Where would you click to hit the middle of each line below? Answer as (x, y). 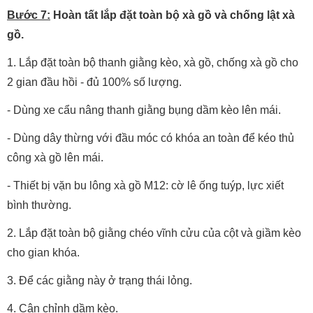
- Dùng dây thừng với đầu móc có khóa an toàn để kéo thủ (151, 138)
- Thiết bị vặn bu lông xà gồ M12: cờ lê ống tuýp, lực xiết (145, 185)
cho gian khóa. (43, 253)
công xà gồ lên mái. (55, 158)
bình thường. (39, 205)
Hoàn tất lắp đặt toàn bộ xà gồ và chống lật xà (173, 15)
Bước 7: (29, 15)
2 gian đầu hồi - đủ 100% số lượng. (94, 82)
